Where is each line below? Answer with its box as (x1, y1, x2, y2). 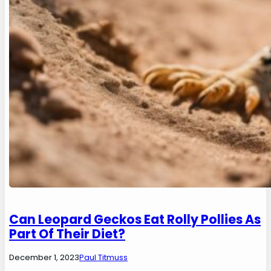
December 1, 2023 (9, 251, 80, 263)
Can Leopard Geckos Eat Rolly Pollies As (9, 210, 261, 228)
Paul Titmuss (79, 251, 128, 263)
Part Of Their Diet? (9, 224, 126, 243)
